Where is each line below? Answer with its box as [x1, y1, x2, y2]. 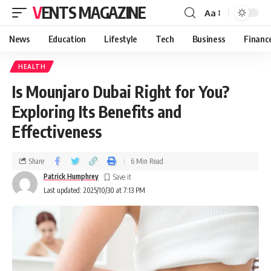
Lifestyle [103, 33, 137, 44]
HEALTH [18, 63, 46, 70]
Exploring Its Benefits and [12, 102, 181, 122]
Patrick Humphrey [44, 172, 99, 181]
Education [48, 33, 86, 44]
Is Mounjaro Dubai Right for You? [12, 82, 229, 102]
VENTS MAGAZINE [41, 2, 146, 22]
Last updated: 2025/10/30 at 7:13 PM [44, 186, 145, 195]
